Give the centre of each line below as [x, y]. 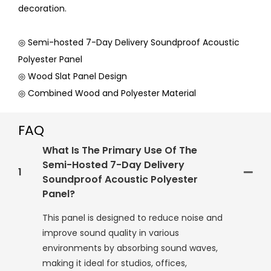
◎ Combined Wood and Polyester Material [107, 93]
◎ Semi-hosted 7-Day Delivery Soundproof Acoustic [129, 43]
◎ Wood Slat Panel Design [73, 77]
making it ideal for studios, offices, [115, 263]
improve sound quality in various [111, 233]
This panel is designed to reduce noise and [132, 218]
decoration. [42, 9]
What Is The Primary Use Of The [120, 151]
